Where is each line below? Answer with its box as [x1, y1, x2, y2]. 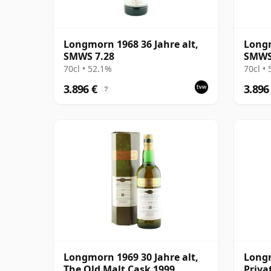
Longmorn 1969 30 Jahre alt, [64, 250, 198, 264]
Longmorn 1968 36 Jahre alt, [64, 37, 198, 51]
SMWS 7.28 [64, 49, 114, 63]
